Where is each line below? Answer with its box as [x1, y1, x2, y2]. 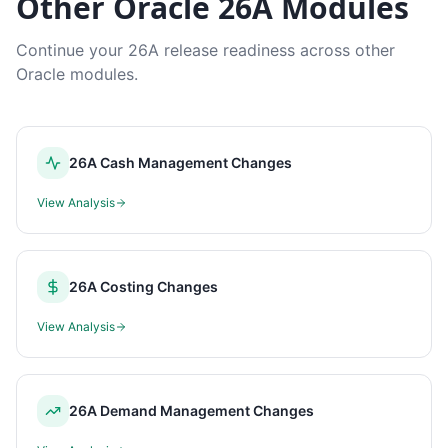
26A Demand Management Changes [69, 402, 314, 419]
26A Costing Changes [69, 278, 218, 295]
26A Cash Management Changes [69, 154, 292, 171]
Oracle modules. [16, 64, 138, 84]
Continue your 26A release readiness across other [16, 40, 395, 60]
